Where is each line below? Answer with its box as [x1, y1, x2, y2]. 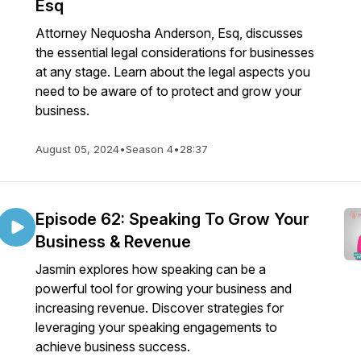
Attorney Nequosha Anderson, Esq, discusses [35, 25, 303, 41]
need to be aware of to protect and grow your [35, 83, 301, 99]
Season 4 [126, 143, 173, 156]
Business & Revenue [35, 232, 191, 251]
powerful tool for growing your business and [35, 280, 292, 297]
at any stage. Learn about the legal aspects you [35, 64, 310, 80]
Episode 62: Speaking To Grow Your [35, 210, 309, 229]
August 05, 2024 [35, 143, 119, 156]
